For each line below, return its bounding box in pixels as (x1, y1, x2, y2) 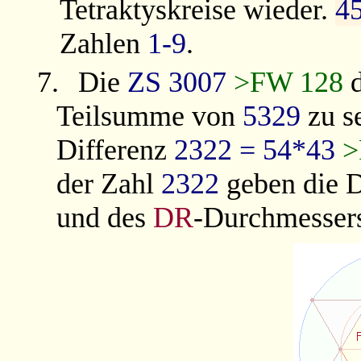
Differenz (56, 134, 174, 167)
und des (56, 201, 153, 234)
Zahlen (60, 27, 148, 60)
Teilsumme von (56, 100, 243, 133)
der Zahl (56, 168, 161, 201)
